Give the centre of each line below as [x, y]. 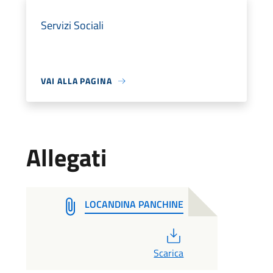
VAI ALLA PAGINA [76, 81]
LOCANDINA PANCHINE [134, 204]
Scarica [169, 253]
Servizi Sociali [73, 25]
